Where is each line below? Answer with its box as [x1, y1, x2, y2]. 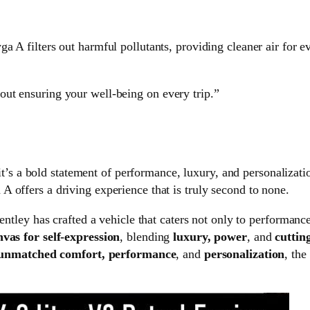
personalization [203, 247, 285, 262]
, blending [120, 230, 174, 244]
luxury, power [173, 230, 247, 244]
